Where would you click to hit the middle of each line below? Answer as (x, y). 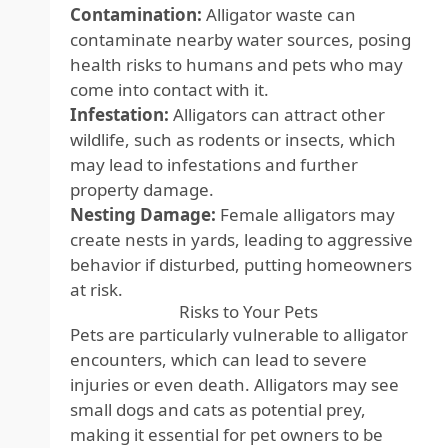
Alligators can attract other (277, 114)
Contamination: (136, 14)
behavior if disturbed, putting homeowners (241, 264)
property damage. (142, 189)
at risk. (96, 289)
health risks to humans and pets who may (236, 64)
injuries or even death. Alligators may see (234, 384)
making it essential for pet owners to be (226, 434)
